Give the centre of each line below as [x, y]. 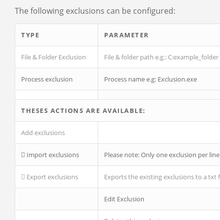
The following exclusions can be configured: [95, 11]
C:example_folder [193, 57]
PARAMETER [127, 35]
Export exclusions [52, 177]
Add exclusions [43, 133]
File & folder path [129, 57]
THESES [36, 111]
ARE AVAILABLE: [115, 111]
